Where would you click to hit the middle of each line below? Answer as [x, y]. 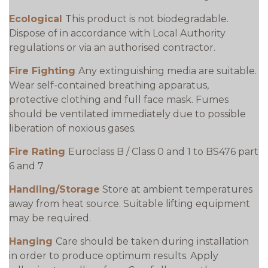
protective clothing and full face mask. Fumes [119, 100]
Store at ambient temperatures [177, 189]
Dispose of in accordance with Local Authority [117, 33]
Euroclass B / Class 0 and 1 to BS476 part [163, 152]
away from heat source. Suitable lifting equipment [130, 204]
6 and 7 [26, 166]
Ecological [37, 19]
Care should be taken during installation [152, 241]
